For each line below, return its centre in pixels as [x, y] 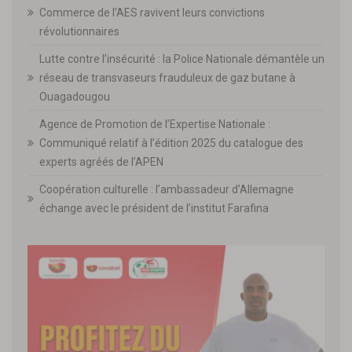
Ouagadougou [75, 96]
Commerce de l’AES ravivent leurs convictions [152, 12]
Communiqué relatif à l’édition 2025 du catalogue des [171, 143]
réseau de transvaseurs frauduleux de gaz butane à [167, 77]
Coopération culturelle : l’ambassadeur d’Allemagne [167, 189]
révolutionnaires [79, 31]
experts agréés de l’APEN [101, 161]
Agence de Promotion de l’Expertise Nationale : [155, 124]
